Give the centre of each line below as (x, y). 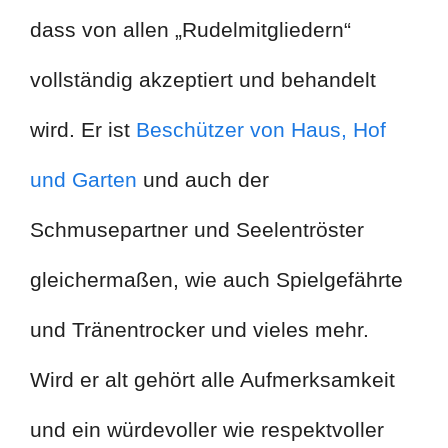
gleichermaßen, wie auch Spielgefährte (216, 280)
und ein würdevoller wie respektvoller (207, 430)
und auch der (203, 180)
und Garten (83, 180)
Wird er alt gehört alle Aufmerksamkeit (212, 380)
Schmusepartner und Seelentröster (197, 230)
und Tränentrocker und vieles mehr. (199, 330)
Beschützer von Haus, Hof (261, 130)
